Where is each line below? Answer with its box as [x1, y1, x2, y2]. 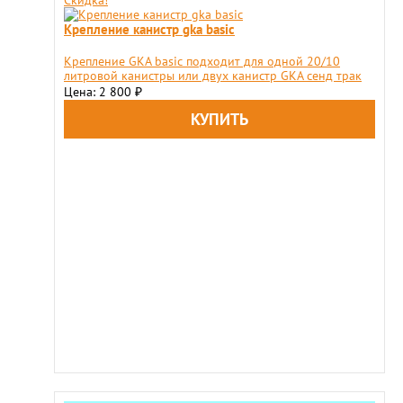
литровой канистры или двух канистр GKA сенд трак [64, 67, 362, 84]
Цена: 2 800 [64, 84, 135, 100]
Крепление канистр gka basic [64, 20, 235, 38]
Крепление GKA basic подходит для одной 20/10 [64, 53, 340, 69]
